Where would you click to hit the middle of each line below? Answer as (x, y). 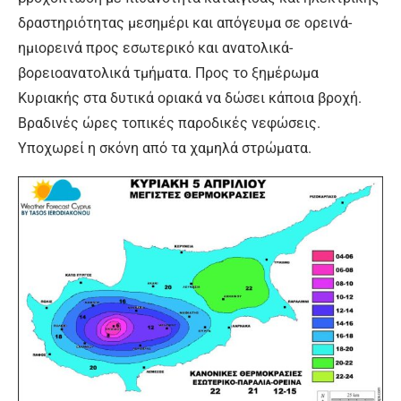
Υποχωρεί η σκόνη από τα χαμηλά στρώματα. (165, 149)
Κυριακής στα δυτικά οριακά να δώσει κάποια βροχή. (190, 98)
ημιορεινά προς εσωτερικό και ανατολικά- (155, 48)
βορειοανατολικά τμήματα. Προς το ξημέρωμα (168, 73)
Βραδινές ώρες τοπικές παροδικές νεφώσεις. (169, 124)
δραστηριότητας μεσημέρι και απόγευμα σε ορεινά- (185, 23)
